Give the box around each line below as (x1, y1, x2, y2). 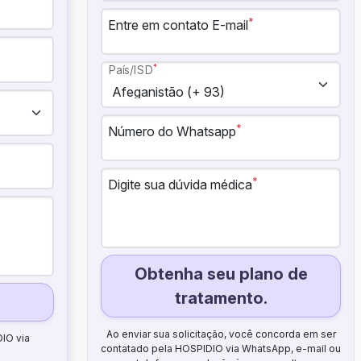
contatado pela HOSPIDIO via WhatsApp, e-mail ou (101, 342, 341, 355)
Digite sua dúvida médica (108, 176, 252, 193)
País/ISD (108, 63, 153, 77)
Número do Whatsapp (108, 123, 236, 139)
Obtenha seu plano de (134, 264, 308, 284)
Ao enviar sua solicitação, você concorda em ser (106, 328, 336, 340)
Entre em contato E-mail (108, 17, 248, 33)
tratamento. (174, 288, 268, 308)
